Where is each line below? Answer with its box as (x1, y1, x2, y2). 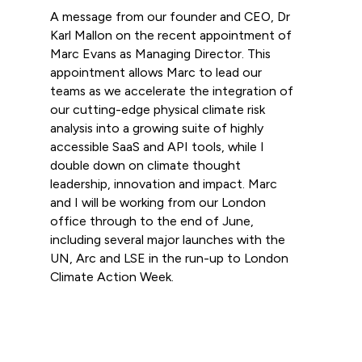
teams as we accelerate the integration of (49, 82, 293, 99)
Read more (49, 305, 127, 325)
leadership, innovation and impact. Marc (49, 175, 277, 192)
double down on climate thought (49, 157, 241, 173)
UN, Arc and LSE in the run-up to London (49, 250, 288, 266)
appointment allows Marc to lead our (49, 64, 262, 80)
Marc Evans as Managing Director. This (49, 45, 271, 61)
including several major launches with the (49, 231, 285, 247)
